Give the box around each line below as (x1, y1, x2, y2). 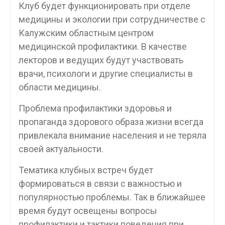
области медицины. (18, 81, 101, 92)
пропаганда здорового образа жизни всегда (18, 116, 203, 127)
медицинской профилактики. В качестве (18, 41, 187, 52)
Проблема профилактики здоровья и (18, 102, 172, 114)
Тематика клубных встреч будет (18, 164, 153, 175)
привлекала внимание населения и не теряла (18, 130, 206, 141)
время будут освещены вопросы (18, 205, 157, 216)
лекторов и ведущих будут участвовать (18, 54, 183, 65)
